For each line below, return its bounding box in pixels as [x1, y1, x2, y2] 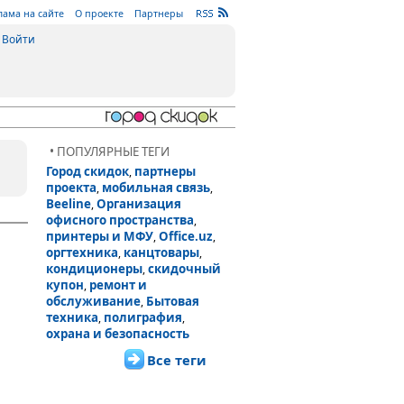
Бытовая [146, 293, 199, 309]
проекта [46, 179, 96, 196]
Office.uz [159, 228, 213, 244]
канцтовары [124, 244, 199, 261]
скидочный [148, 261, 221, 277]
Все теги [147, 351, 207, 369]
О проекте [75, 7, 124, 20]
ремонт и [89, 277, 147, 293]
